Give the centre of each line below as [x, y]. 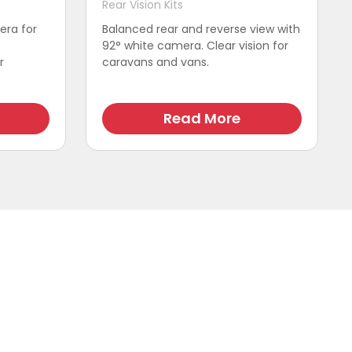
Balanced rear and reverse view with [201, 29]
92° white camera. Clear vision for [195, 45]
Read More [202, 118]
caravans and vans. [155, 62]
